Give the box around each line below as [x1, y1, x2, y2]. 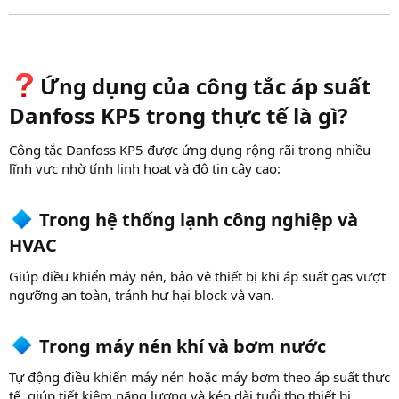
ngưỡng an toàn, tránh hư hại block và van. [9, 285, 274, 304]
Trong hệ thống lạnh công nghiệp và [35, 208, 359, 232]
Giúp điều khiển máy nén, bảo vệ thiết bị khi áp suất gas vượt [9, 266, 386, 285]
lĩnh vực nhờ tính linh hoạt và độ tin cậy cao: [9, 159, 281, 178]
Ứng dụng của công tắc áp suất [40, 71, 371, 102]
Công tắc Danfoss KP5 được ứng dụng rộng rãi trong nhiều [9, 141, 370, 159]
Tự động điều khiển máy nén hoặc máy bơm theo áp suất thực [9, 368, 390, 387]
